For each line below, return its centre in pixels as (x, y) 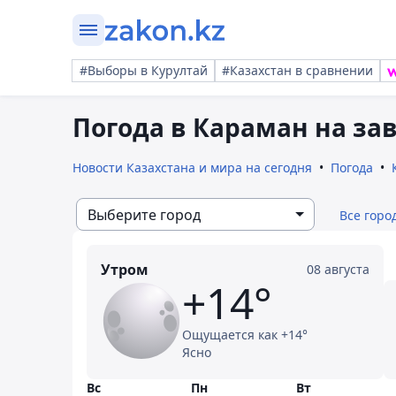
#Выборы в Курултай (144, 70)
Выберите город (144, 214)
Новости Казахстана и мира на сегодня (192, 168)
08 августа (338, 269)
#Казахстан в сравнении (297, 70)
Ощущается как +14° (245, 335)
